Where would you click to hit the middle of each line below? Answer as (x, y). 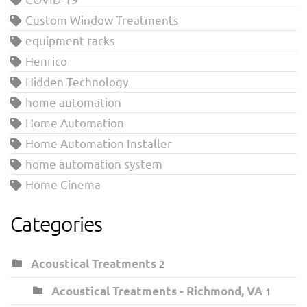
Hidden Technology (77, 81)
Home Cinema (63, 184)
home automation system (94, 163)
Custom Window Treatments (102, 19)
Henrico (46, 60)
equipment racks (70, 40)
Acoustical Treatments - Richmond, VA (157, 291)
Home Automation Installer (99, 143)
